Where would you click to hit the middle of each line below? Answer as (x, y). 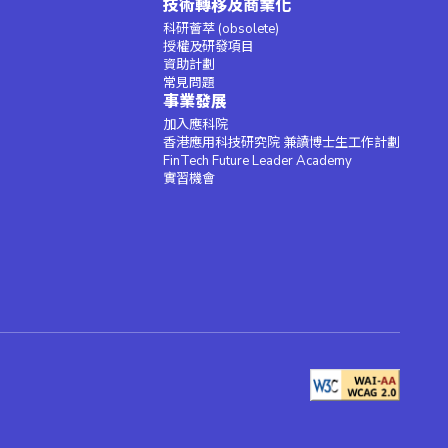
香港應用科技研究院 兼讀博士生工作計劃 (281, 143)
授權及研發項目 (208, 47)
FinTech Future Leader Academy (257, 161)
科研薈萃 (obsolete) (221, 29)
